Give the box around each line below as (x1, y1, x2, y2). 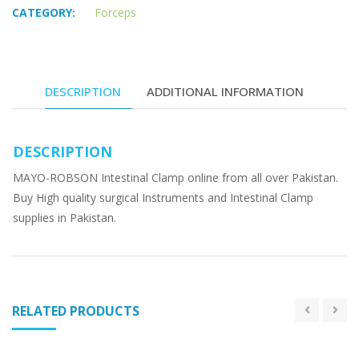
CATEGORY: (12, 5, 75, 21)
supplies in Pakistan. (13, 209, 116, 225)
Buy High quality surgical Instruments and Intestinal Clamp (13, 189, 313, 205)
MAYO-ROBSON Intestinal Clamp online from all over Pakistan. (13, 169, 338, 185)
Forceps (95, 5, 136, 21)
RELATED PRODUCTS (12, 301, 139, 320)
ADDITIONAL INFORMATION (146, 83, 304, 99)
